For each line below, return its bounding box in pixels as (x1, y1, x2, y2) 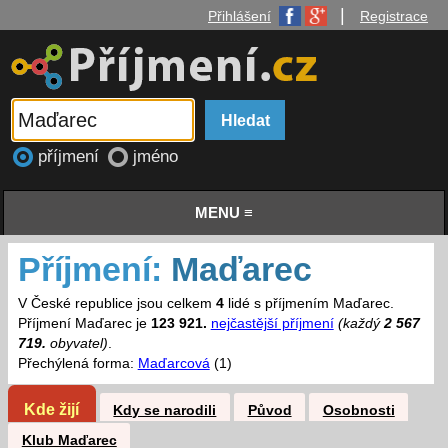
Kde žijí (24, 399, 80, 418)
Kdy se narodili (113, 402, 217, 418)
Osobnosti (322, 402, 395, 418)
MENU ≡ (195, 204, 253, 222)
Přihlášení (208, 8, 271, 24)
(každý (337, 316, 384, 332)
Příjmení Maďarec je (17, 316, 151, 332)
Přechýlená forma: (17, 356, 138, 372)
